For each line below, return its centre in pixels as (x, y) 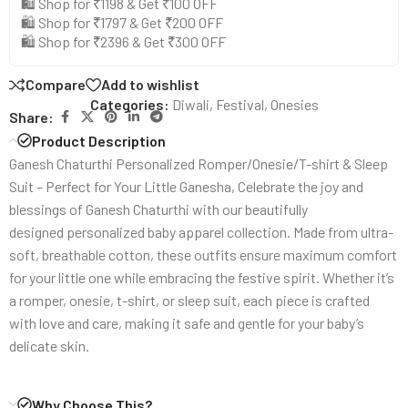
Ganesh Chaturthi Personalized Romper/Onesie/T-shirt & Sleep (199, 163)
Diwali (190, 104)
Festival (240, 104)
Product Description (99, 140)
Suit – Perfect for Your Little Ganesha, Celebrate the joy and (186, 186)
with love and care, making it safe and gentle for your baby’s (187, 322)
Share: (31, 117)
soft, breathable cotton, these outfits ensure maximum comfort (203, 254)
